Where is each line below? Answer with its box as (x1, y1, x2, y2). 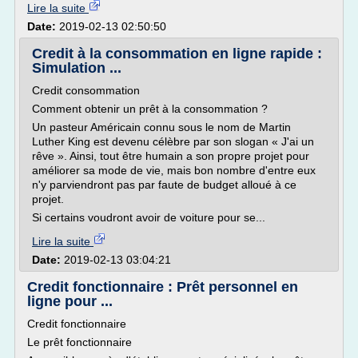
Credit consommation (32, 84, 140, 97)
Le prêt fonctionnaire (27, 336, 132, 348)
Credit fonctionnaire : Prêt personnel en (27, 279, 298, 295)
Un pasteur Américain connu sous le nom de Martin (32, 121, 291, 133)
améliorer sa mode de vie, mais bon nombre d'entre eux (32, 164, 316, 177)
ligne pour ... (27, 293, 113, 309)
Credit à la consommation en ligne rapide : (32, 46, 322, 62)
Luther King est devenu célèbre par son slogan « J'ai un (32, 135, 314, 148)
